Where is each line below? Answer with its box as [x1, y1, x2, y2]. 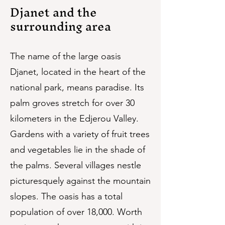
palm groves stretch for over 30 [10, 97, 135, 108]
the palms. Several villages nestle [10, 160, 141, 171]
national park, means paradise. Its [10, 82, 144, 93]
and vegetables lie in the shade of [10, 144, 145, 155]
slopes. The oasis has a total [10, 191, 123, 202]
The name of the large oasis [10, 51, 121, 62]
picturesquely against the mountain [10, 175, 151, 186]
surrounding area [10, 13, 111, 40]
